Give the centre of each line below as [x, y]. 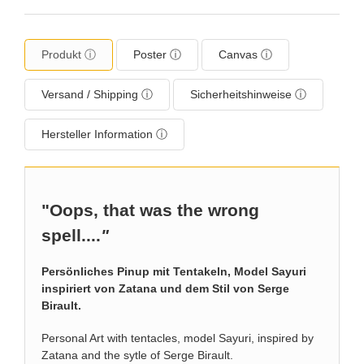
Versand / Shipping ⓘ [97, 94]
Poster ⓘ [157, 54]
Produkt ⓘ [69, 54]
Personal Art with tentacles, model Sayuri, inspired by [178, 338]
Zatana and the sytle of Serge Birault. [139, 355]
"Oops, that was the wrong [150, 210]
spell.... [71, 236]
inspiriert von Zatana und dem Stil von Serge [165, 289]
